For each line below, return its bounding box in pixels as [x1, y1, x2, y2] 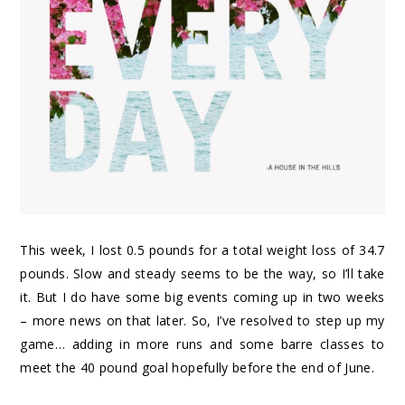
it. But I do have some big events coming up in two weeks [20, 287, 385, 306]
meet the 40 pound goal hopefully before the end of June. [20, 358, 375, 376]
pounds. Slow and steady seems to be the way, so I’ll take [20, 264, 385, 282]
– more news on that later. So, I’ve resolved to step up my [20, 311, 385, 329]
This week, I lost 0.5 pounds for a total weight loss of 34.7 [20, 240, 385, 259]
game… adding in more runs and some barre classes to [20, 334, 385, 353]
